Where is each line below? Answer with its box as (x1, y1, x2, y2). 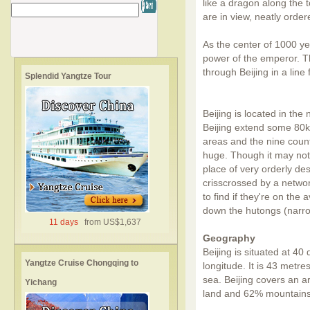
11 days (48, 217, 80, 227)
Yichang (25, 277, 57, 287)
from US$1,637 (80, 217, 141, 227)
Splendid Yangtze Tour (25, 71, 111, 81)
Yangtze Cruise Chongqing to (25, 258, 138, 268)
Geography (203, 232, 255, 244)
